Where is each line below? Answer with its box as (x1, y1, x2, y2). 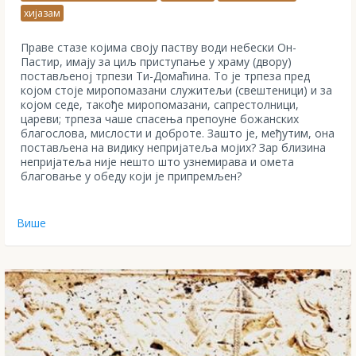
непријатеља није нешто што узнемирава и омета (21, 153, 294, 169)
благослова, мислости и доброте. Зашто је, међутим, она (21, 125, 335, 141)
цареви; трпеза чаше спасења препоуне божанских (21, 110, 299, 126)
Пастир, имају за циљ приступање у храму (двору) (21, 53, 292, 69)
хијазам (24, 6, 60, 20)
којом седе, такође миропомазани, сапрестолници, (21, 96, 299, 112)
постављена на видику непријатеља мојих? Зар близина (21, 139, 326, 155)
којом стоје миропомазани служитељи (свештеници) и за (21, 82, 332, 98)
